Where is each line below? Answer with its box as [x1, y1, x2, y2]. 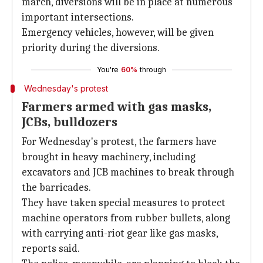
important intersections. [22, 11, 134, 23]
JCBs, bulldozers [22, 114, 117, 130]
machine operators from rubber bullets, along [22, 212, 230, 224]
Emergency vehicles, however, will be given [22, 26, 214, 39]
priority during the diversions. [22, 42, 160, 54]
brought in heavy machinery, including [22, 151, 195, 163]
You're [97, 65, 119, 74]
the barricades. [22, 181, 91, 194]
